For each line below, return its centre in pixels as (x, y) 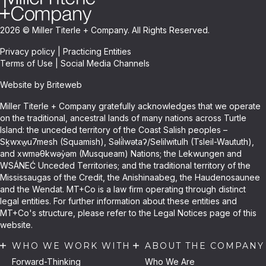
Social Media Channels (105, 63)
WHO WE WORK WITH (71, 246)
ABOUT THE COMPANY (205, 246)
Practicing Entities (97, 51)
